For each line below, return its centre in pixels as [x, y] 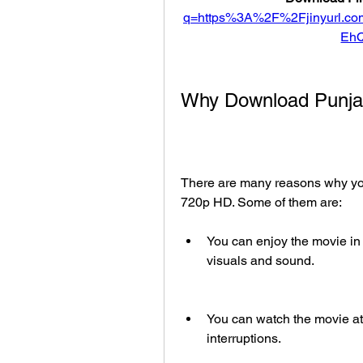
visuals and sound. [261, 261]
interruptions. [244, 339]
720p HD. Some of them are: [261, 203]
